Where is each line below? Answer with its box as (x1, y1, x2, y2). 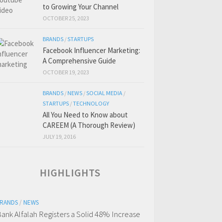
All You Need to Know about (43, 110, 128, 119)
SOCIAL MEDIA (86, 89, 122, 97)
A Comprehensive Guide (43, 56, 116, 65)
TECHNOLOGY (73, 100, 109, 107)
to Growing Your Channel (43, 2, 118, 11)
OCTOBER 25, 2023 (43, 14, 89, 22)
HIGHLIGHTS (40, 166, 101, 179)
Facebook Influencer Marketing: (43, 46, 140, 55)
